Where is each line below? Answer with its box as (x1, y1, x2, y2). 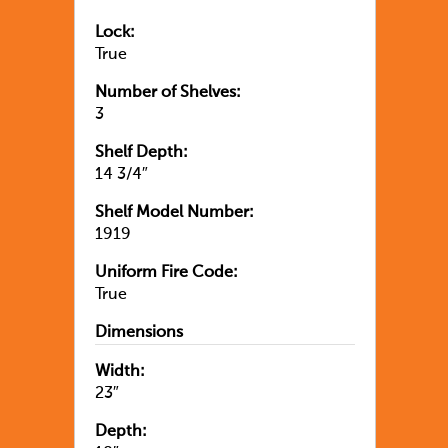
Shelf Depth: (95, 144, 188, 161)
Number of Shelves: (95, 84, 241, 101)
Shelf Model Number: (95, 204, 254, 221)
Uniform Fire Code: (95, 264, 238, 281)
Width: (95, 363, 145, 380)
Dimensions (95, 324, 183, 341)
